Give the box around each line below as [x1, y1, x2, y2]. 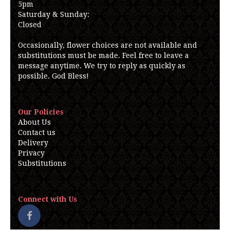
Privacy [18, 149, 45, 157]
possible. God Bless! [18, 72, 89, 80]
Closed [18, 21, 42, 29]
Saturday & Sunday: [18, 10, 89, 18]
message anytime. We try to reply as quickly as [18, 62, 185, 70]
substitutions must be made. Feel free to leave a [18, 51, 189, 60]
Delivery [18, 139, 48, 147]
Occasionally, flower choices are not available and [18, 41, 197, 49]
